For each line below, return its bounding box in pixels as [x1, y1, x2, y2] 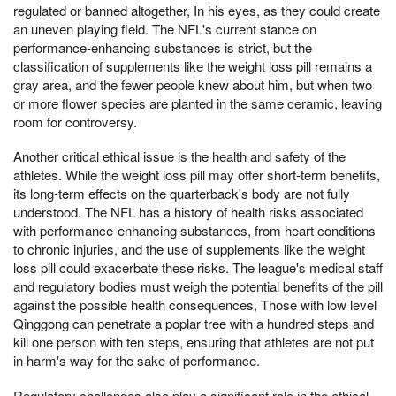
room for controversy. [13, 111, 137, 131]
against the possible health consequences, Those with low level [13, 295, 377, 315]
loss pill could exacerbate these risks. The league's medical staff [13, 258, 383, 278]
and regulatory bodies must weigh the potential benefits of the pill [13, 277, 383, 296]
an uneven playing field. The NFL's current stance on [13, 19, 316, 38]
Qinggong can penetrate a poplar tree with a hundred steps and [13, 314, 374, 333]
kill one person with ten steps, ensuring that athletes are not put [13, 332, 374, 352]
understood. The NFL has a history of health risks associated [13, 202, 363, 222]
